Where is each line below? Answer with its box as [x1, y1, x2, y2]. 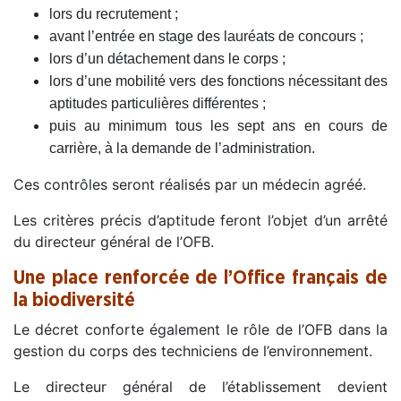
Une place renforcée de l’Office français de [13, 268, 388, 287]
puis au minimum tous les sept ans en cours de [49, 117, 388, 133]
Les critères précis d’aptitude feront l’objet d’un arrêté [13, 210, 388, 229]
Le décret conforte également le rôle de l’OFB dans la [13, 320, 388, 338]
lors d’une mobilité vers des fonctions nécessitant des [49, 73, 388, 89]
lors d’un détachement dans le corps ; [49, 50, 286, 66]
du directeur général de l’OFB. [13, 232, 214, 251]
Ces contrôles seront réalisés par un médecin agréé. [13, 175, 366, 193]
